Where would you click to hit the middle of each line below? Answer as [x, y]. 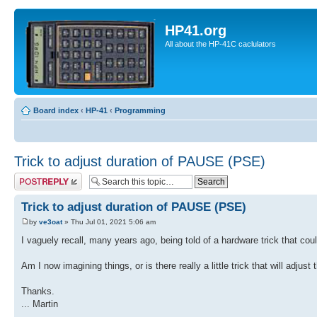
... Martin [40, 304]
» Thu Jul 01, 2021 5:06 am [109, 222]
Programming [140, 110]
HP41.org [196, 30]
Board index [56, 110]
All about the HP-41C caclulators [220, 44]
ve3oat [51, 222]
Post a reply [35, 177]
